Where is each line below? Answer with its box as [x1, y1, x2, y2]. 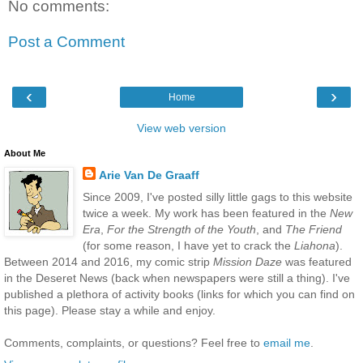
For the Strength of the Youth [106, 223, 256, 237]
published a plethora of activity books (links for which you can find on [4, 288, 355, 301]
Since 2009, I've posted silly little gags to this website [82, 190, 352, 204]
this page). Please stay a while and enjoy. [4, 304, 216, 318]
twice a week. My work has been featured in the [82, 207, 330, 220]
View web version [137, 122, 226, 135]
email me [263, 336, 310, 350]
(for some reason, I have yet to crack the [82, 239, 294, 253]
